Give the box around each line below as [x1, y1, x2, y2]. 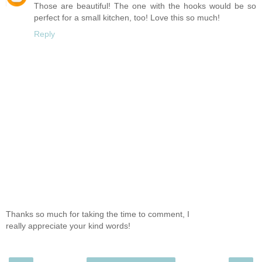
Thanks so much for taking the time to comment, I [6, 209, 189, 219]
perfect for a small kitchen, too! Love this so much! [34, 13, 220, 23]
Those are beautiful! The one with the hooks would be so [34, 1, 256, 11]
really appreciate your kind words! [6, 220, 130, 230]
